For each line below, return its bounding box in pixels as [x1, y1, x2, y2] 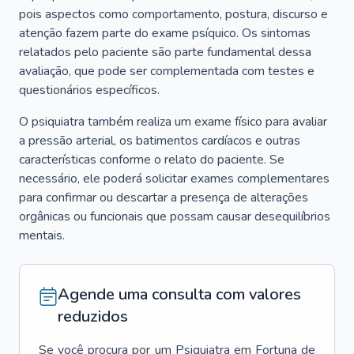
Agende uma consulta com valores [58, 284, 301, 305]
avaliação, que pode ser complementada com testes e [19, 62, 314, 80]
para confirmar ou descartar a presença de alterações [19, 189, 308, 206]
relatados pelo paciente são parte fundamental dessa [19, 43, 311, 61]
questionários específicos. [19, 81, 160, 99]
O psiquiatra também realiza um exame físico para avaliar [19, 113, 327, 130]
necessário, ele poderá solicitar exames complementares [19, 170, 330, 187]
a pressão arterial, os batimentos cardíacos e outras [19, 132, 300, 149]
